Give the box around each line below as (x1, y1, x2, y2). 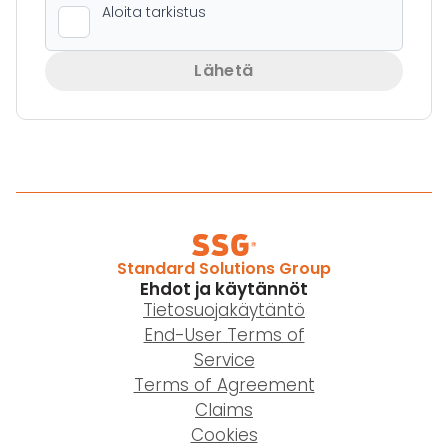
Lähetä (194, 59, 254, 83)
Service (193, 348, 255, 373)
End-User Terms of (143, 323, 305, 348)
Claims (195, 398, 253, 423)
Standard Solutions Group (117, 257, 331, 281)
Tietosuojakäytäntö (143, 298, 305, 323)
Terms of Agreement (133, 373, 315, 398)
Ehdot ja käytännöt (140, 277, 308, 302)
